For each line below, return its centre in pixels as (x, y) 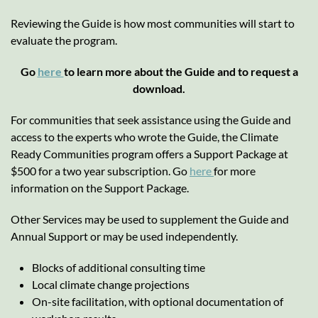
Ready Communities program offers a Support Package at (149, 153)
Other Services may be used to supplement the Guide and (150, 219)
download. (159, 88)
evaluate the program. (64, 40)
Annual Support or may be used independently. (124, 236)
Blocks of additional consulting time (119, 267)
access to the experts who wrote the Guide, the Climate (144, 136)
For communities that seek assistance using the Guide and (151, 119)
